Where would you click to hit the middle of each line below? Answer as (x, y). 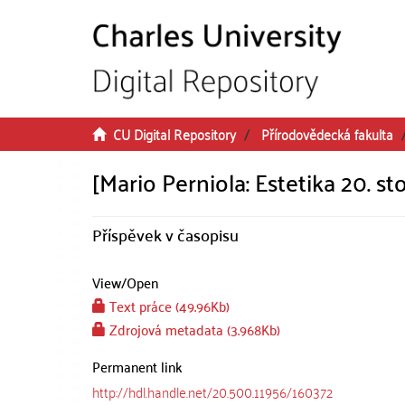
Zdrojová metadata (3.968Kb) (193, 329)
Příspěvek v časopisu (165, 235)
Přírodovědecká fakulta (327, 134)
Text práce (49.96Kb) (168, 306)
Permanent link (137, 366)
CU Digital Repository (174, 134)
